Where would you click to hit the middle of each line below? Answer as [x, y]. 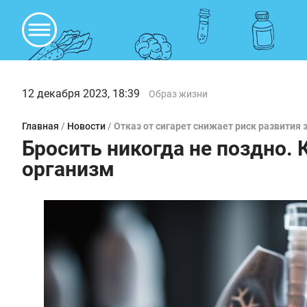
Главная [40, 126]
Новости [86, 126]
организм [68, 169]
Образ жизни [178, 94]
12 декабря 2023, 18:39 [81, 94]
